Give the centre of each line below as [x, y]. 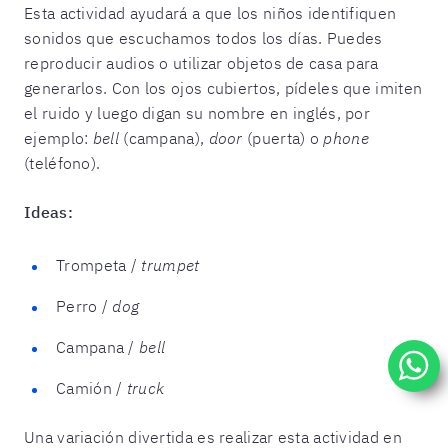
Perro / [84, 305]
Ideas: [48, 211]
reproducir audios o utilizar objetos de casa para [201, 62]
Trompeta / [99, 264]
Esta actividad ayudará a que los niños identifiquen [210, 12]
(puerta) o [283, 137]
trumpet [170, 264]
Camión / [91, 387]
